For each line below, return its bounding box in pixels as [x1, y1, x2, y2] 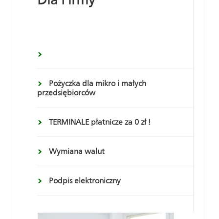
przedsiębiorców [37, 88, 95, 97]
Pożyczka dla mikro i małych [49, 79, 146, 88]
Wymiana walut [49, 147, 105, 156]
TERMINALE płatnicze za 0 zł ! [49, 117, 151, 127]
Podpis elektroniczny [49, 176, 121, 185]
